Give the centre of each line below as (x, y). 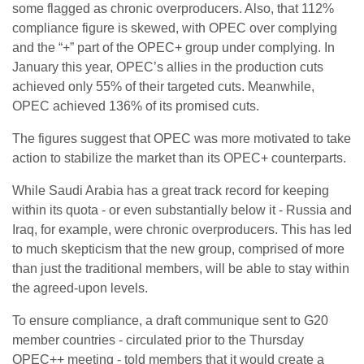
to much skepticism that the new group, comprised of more (178, 249)
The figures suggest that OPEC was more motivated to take (182, 139)
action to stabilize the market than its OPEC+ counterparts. (179, 158)
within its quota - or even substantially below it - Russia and (182, 210)
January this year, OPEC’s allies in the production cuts (168, 67)
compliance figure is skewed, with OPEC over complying (175, 28)
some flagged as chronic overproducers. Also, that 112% (173, 9)
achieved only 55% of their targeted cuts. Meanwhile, (163, 87)
